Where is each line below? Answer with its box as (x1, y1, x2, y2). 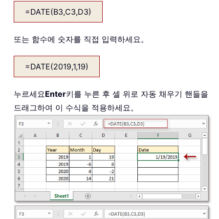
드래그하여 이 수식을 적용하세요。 (14, 102, 138, 112)
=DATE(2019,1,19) (25, 61, 88, 71)
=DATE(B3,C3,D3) (25, 6, 91, 17)
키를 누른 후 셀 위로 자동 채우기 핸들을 (66, 88, 208, 99)
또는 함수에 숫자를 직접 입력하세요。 (14, 34, 149, 44)
